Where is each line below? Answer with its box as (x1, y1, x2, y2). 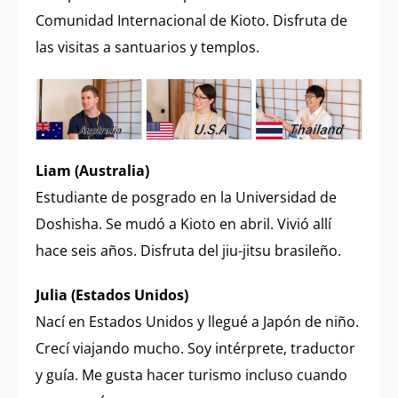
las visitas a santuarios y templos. (36, 37, 259, 58)
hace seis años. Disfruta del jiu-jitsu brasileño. (36, 241, 341, 261)
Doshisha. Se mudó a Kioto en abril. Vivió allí (36, 214, 331, 235)
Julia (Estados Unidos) (36, 285, 188, 306)
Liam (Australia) (36, 161, 149, 181)
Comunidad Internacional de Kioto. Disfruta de (36, 11, 347, 31)
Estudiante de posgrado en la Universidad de (36, 187, 337, 208)
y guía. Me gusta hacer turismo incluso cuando (36, 365, 347, 386)
